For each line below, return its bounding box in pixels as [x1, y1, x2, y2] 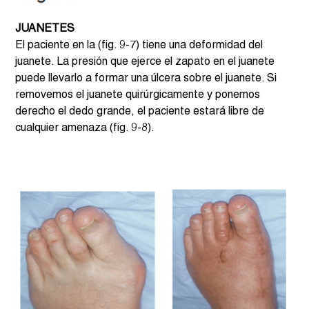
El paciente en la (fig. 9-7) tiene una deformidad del [15, 41, 266, 51]
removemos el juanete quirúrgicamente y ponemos [15, 90, 263, 101]
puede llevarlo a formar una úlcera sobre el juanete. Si [15, 74, 280, 84]
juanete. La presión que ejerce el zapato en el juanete [15, 57, 278, 68]
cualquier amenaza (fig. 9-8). [15, 123, 155, 134]
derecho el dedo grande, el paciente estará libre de [15, 107, 268, 117]
